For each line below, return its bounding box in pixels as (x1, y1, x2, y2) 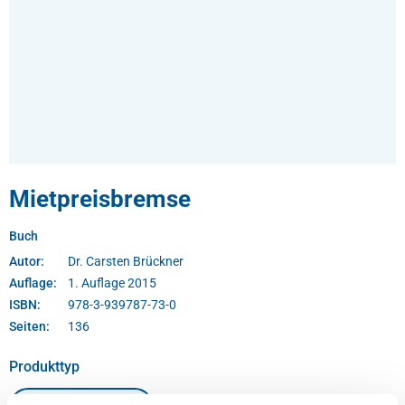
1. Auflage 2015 (68, 275, 156, 290)
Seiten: (9, 318, 50, 334)
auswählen (79, 356, 153, 374)
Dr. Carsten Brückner (68, 253, 184, 268)
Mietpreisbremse (9, 184, 191, 212)
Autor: (9, 253, 44, 268)
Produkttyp (9, 357, 80, 375)
